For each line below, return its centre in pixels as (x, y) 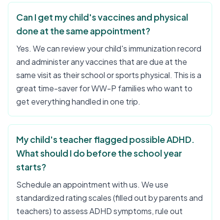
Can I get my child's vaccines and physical (102, 17)
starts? (31, 167)
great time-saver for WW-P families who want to (104, 88)
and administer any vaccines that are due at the (102, 62)
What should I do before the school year (99, 153)
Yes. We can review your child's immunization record (109, 48)
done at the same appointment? (83, 31)
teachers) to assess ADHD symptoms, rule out (99, 211)
